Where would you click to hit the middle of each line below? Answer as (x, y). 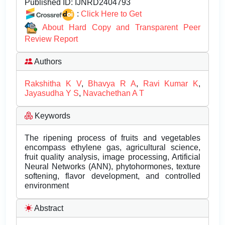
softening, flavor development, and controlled (113, 176)
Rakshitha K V (53, 84)
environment (47, 186)
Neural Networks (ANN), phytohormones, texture (113, 167)
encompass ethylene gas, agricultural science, (113, 148)
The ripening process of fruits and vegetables (113, 138)
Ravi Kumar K (171, 84)
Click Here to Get (111, 14)
